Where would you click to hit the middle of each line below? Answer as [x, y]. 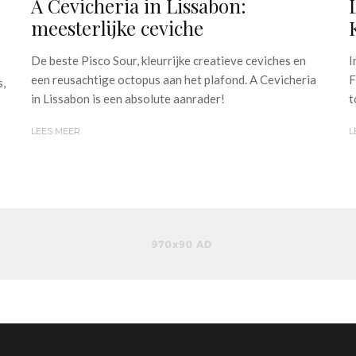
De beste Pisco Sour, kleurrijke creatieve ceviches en [168, 60]
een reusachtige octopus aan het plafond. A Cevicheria [174, 79]
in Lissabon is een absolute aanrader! [128, 98]
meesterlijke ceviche [117, 27]
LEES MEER [56, 131]
